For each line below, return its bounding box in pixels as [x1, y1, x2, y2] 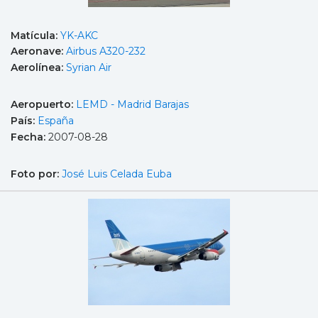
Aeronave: [11, 45, 66, 58]
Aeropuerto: [11, 98, 76, 111]
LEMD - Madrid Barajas [76, 98, 189, 111]
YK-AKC [60, 28, 98, 42]
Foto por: [11, 168, 62, 181]
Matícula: [11, 28, 60, 42]
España [38, 114, 74, 128]
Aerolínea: [11, 60, 66, 74]
